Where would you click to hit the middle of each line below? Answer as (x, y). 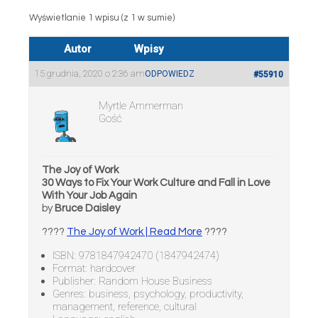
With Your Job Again (89, 196)
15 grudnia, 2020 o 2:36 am (90, 73)
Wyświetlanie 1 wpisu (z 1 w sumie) (102, 18)
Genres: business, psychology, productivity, (148, 294)
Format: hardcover (94, 268)
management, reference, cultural (125, 307)
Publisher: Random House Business (132, 281)
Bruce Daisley (87, 208)
